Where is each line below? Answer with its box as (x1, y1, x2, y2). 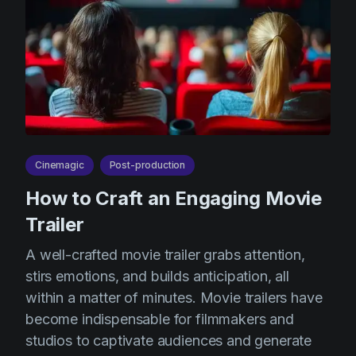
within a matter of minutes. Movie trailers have (25, 289, 323, 306)
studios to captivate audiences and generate (25, 332, 312, 349)
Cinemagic (35, 159, 84, 171)
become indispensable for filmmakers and (25, 311, 294, 327)
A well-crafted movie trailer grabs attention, (25, 246, 305, 263)
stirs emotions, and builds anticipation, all (25, 268, 289, 284)
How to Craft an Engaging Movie (25, 187, 322, 210)
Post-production (109, 159, 186, 171)
